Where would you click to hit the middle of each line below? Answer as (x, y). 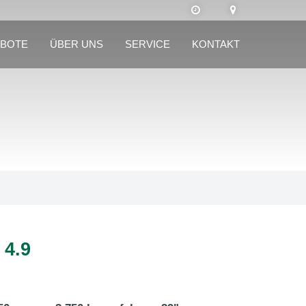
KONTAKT (216, 44)
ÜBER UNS (76, 44)
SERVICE (148, 44)
